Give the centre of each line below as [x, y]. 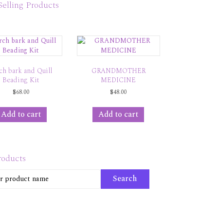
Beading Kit [21, 80]
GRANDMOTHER [118, 71]
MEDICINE [118, 80]
